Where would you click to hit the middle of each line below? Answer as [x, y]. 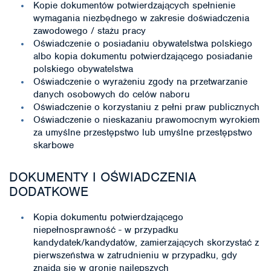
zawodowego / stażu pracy [90, 31]
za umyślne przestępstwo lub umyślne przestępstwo [143, 132]
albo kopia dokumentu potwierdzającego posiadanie [143, 56]
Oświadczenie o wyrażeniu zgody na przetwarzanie [140, 82]
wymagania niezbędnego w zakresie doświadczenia [141, 18]
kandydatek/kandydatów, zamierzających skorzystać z [146, 243]
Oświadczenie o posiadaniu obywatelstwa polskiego [143, 44]
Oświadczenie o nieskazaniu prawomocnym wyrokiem [146, 120]
